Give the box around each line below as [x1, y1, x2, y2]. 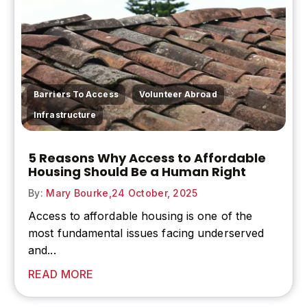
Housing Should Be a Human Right [28, 162, 246, 180]
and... [28, 243, 56, 257]
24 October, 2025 [111, 186, 198, 199]
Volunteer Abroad [139, 88, 217, 99]
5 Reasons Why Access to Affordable [28, 149, 266, 167]
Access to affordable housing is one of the [28, 208, 253, 223]
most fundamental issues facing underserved [28, 225, 265, 240]
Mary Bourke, [42, 186, 112, 199]
